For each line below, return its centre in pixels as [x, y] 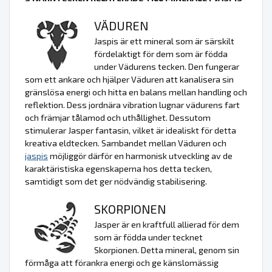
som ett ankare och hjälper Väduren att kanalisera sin [129, 79]
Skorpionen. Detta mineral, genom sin [167, 250]
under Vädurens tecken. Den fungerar [167, 66]
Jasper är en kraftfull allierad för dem [167, 224]
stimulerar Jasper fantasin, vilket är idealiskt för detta [131, 130]
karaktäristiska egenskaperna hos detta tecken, [118, 168]
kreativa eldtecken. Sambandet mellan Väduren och [126, 143]
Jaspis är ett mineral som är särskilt [164, 41]
